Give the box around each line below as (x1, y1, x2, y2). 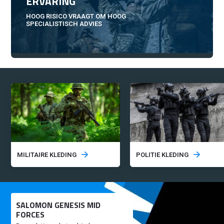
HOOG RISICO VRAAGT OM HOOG (26, 12, 126, 20)
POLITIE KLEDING (136, 150, 189, 158)
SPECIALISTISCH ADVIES (26, 20, 102, 27)
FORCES (16, 208, 45, 220)
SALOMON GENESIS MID (16, 199, 101, 211)
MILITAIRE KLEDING (17, 150, 77, 158)
